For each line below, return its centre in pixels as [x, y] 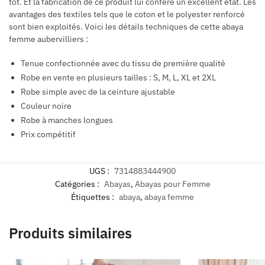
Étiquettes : [93, 197]
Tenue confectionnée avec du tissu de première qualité [123, 64]
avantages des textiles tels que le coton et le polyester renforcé [127, 14]
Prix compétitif [48, 135]
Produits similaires [70, 233]
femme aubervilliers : [49, 39]
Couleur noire [46, 106]
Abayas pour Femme [172, 184]
